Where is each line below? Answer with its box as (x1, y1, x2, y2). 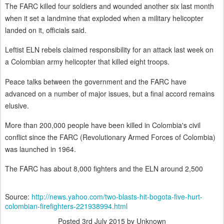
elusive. (5, 100, 29, 110)
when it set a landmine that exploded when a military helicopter (5, 12, 203, 23)
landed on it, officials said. (5, 24, 86, 35)
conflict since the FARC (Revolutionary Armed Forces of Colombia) (5, 132, 215, 142)
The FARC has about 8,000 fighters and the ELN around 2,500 (5, 163, 203, 174)
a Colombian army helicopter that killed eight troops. (5, 56, 169, 67)
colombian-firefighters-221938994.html (5, 200, 127, 211)
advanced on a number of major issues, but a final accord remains (5, 88, 214, 98)
